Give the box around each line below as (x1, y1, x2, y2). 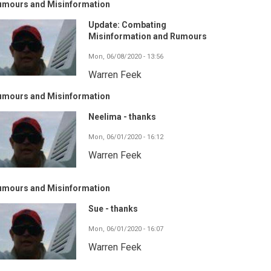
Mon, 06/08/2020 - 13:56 (88, 53, 163, 61)
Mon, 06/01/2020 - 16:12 (88, 133, 163, 142)
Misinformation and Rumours (88, 31, 207, 42)
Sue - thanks (88, 204, 138, 214)
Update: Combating (88, 20, 166, 30)
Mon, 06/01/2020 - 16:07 (88, 225, 163, 233)
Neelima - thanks (88, 112, 156, 122)
